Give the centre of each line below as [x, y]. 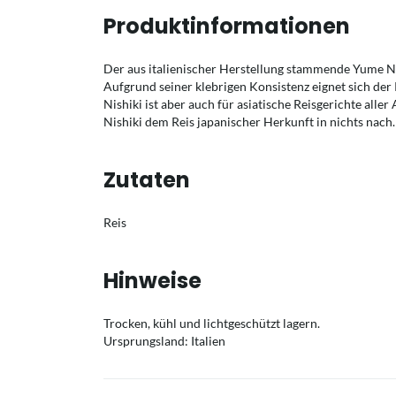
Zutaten [147, 180]
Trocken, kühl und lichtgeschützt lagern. [212, 323]
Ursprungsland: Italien [164, 341]
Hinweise [152, 281]
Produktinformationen [227, 26]
